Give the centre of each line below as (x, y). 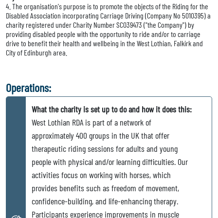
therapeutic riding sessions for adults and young (105, 149)
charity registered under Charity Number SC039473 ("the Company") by (100, 25)
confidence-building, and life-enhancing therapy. (105, 201)
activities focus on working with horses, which (101, 175)
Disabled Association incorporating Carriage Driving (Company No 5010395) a (108, 16)
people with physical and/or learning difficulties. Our (110, 162)
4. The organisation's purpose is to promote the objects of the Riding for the (107, 6)
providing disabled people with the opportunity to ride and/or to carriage (103, 34)
